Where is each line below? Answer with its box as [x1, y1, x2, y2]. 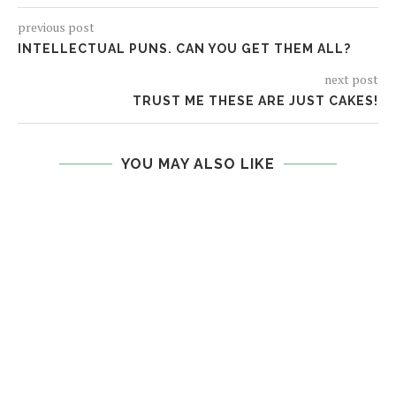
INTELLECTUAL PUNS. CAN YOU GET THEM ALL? [18, 42, 351, 56]
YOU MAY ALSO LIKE [121, 156, 275, 172]
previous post [18, 19, 95, 35]
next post [324, 71, 378, 88]
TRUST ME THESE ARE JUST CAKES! [133, 94, 378, 108]
